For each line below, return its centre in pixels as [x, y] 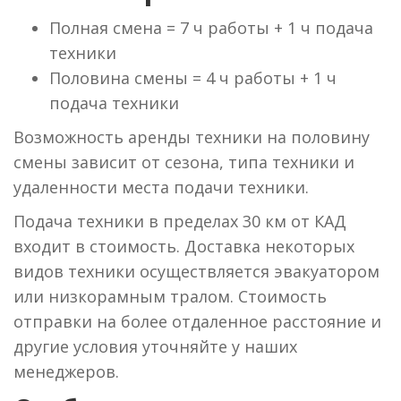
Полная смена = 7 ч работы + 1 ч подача [211, 28]
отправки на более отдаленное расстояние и [197, 321]
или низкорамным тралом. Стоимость [170, 296]
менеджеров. [66, 371]
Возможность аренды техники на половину [192, 137]
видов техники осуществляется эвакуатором [196, 271]
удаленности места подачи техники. [161, 187]
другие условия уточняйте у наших [155, 346]
